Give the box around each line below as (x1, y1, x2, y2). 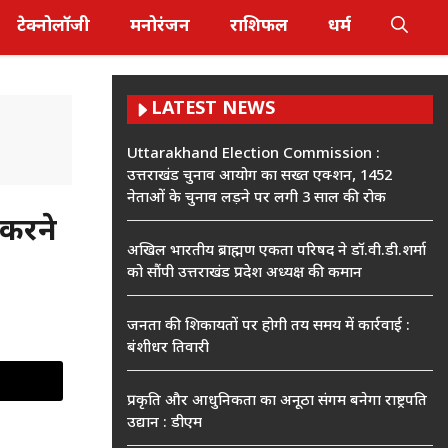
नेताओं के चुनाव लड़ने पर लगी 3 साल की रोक (127, 189, 386, 208)
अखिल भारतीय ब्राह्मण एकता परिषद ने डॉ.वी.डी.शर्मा (127, 242, 426, 261)
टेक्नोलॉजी (17, 16, 90, 38)
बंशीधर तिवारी (127, 339, 209, 358)
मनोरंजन (130, 16, 190, 38)
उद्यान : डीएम (127, 414, 202, 433)
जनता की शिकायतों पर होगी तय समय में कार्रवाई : (127, 317, 410, 336)
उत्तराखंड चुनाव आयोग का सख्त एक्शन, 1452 (127, 167, 392, 186)
